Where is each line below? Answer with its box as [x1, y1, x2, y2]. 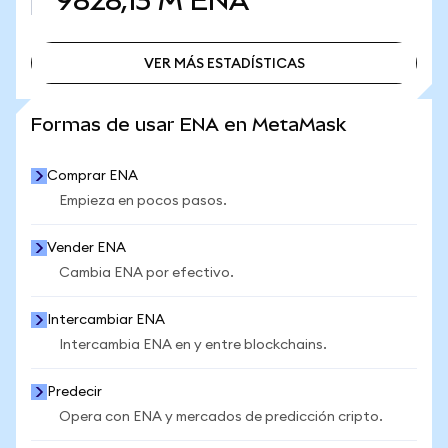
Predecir [47, 385, 102, 399]
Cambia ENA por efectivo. [59, 266, 234, 280]
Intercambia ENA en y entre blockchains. [59, 338, 327, 352]
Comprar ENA [47, 169, 138, 183]
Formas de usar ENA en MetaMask [31, 114, 346, 135]
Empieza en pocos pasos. [59, 194, 227, 208]
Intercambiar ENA [47, 313, 165, 327]
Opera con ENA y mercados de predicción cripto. [59, 410, 383, 424]
